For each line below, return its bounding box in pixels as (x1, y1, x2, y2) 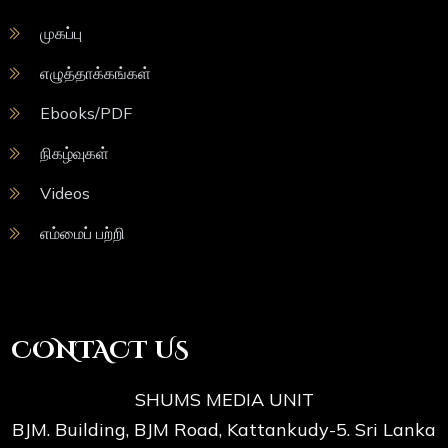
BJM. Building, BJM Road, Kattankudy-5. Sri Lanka (12, 418, 436, 442)
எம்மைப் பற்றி (40, 223, 125, 244)
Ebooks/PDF (40, 103, 132, 124)
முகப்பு (40, 23, 82, 44)
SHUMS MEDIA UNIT (134, 388, 314, 412)
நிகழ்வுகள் (40, 143, 109, 164)
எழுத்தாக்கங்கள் (40, 63, 151, 84)
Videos (40, 183, 90, 204)
